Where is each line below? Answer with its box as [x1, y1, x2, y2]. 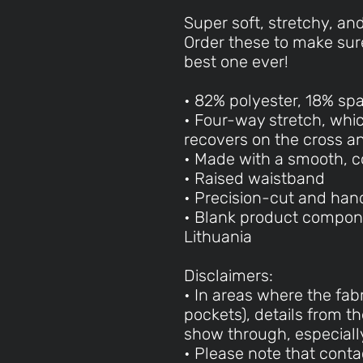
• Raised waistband [184, 169, 325, 188]
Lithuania [184, 227, 252, 246]
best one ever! [184, 52, 288, 71]
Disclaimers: [184, 266, 273, 285]
